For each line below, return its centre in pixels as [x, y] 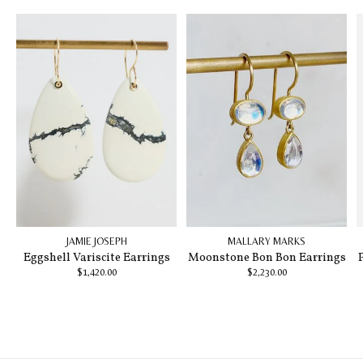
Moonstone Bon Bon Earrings [267, 257]
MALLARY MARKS [267, 242]
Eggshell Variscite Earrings [96, 257]
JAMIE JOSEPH [96, 242]
